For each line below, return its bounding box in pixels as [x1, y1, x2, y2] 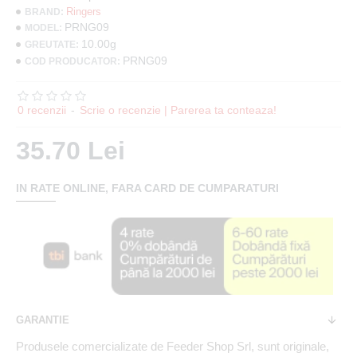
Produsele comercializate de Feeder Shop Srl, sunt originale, [16, 339, 329, 353]
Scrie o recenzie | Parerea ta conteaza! [80, 104, 277, 116]
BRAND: [25, 6, 64, 18]
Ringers [66, 6, 101, 18]
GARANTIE [16, 314, 69, 326]
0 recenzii [18, 104, 66, 116]
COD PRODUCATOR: [25, 55, 120, 67]
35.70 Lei [16, 136, 125, 165]
